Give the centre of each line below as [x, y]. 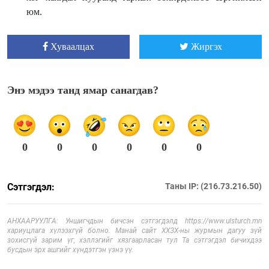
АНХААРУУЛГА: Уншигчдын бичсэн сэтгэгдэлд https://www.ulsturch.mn [134, 221]
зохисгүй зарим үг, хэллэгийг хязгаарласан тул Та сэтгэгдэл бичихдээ [134, 240]
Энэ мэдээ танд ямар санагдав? [83, 90]
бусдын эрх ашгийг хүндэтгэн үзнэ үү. [70, 249]
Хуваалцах [72, 46]
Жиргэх [206, 46]
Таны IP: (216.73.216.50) [213, 186]
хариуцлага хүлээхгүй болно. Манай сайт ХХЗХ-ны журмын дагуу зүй [134, 230]
